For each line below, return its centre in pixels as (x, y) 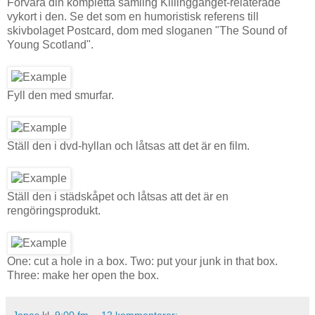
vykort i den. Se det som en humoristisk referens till (133, 16)
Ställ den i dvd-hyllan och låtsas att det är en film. (128, 146)
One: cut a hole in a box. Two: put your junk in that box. (142, 261)
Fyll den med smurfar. (60, 95)
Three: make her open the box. (83, 275)
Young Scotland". (50, 44)
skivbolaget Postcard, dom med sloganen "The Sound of (147, 30)
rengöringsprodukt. (54, 210)
